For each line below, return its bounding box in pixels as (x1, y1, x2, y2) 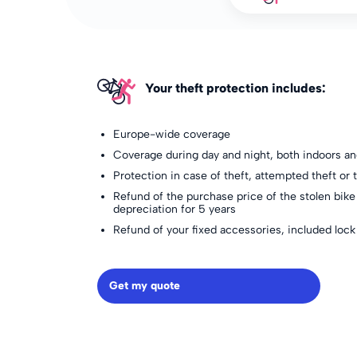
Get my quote (109, 279, 180, 292)
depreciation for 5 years (113, 202, 236, 216)
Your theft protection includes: (145, 80, 326, 96)
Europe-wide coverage (113, 127, 230, 141)
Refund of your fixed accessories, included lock (113, 223, 355, 237)
